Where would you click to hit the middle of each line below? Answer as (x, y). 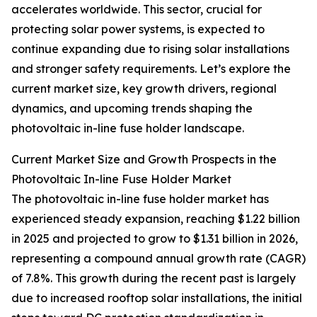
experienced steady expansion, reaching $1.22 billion (156, 219)
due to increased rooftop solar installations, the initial (157, 298)
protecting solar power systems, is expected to (138, 29)
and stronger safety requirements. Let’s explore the (151, 69)
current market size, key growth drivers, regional (144, 89)
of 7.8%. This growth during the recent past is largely (154, 278)
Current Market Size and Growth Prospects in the (144, 160)
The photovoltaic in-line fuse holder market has (140, 199)
